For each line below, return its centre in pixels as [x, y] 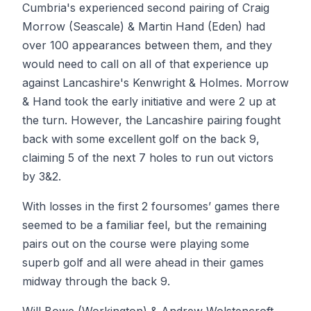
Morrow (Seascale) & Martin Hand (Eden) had [144, 26]
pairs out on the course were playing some [136, 244]
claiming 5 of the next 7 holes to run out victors [148, 158]
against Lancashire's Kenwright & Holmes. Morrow [155, 83]
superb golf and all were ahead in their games [143, 262]
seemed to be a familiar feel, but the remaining [144, 225]
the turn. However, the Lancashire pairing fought [151, 120]
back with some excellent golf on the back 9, [141, 139]
